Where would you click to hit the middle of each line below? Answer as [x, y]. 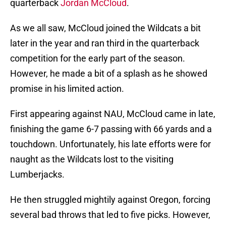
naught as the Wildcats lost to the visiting [92, 159]
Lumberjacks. [37, 175]
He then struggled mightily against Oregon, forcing [110, 200]
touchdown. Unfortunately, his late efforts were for [110, 144]
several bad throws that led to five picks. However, [110, 215]
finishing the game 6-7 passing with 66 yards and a [111, 129]
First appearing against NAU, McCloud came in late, [113, 114]
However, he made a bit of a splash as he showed [109, 74]
